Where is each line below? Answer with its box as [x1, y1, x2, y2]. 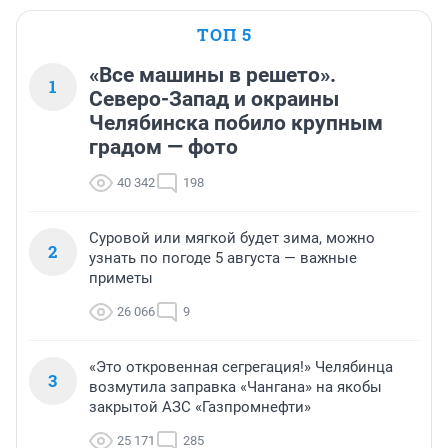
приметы [89, 269, 153, 288]
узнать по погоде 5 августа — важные [89, 249, 357, 268]
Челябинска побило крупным [89, 111, 383, 136]
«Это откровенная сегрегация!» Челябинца [89, 358, 393, 377]
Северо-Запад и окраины [89, 87, 339, 112]
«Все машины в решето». [89, 63, 336, 88]
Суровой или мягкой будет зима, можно [89, 229, 375, 248]
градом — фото [89, 135, 238, 160]
